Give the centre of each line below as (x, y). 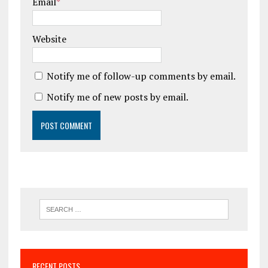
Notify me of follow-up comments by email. (141, 76)
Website (49, 39)
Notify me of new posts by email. (117, 97)
